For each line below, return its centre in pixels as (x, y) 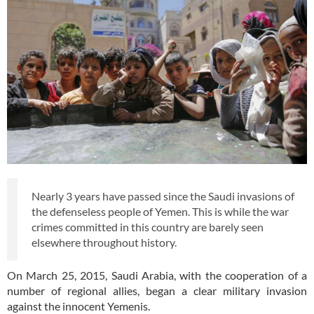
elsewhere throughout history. (104, 243)
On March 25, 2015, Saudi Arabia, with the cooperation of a (157, 275)
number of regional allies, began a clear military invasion (157, 291)
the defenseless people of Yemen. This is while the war (160, 212)
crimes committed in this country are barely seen (148, 227)
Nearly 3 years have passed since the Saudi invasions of (163, 196)
